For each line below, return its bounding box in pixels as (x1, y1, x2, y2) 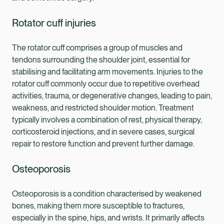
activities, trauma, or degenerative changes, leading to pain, (12, 90, 212, 100)
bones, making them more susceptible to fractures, (12, 200, 184, 210)
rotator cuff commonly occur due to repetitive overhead (12, 78, 199, 88)
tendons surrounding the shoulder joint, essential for (12, 54, 190, 64)
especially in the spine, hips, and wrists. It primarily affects (12, 212, 204, 222)
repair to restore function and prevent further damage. (12, 138, 194, 148)
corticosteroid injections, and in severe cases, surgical (12, 126, 194, 136)
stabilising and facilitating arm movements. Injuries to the (12, 66, 203, 76)
